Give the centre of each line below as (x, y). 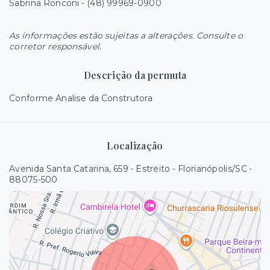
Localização (135, 146)
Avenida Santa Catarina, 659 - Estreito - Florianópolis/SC (128, 169)
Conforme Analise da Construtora (81, 98)
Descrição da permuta (135, 75)
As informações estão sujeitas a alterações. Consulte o (126, 36)
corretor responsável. (55, 46)
